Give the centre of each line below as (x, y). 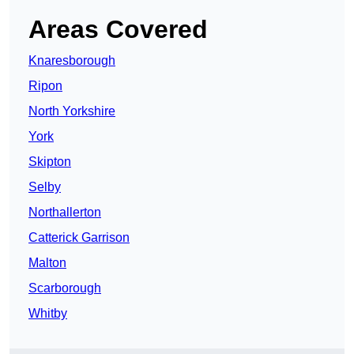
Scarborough (65, 288)
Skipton (50, 162)
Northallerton (65, 213)
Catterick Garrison (79, 238)
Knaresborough (72, 61)
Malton (47, 263)
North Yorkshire (72, 111)
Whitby (48, 314)
